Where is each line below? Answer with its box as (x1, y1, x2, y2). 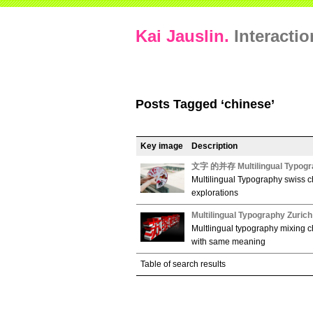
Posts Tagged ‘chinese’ (135, 97, 275, 111)
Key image (140, 140, 183, 151)
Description (191, 140, 238, 151)
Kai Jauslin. (136, 27, 230, 45)
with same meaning (191, 236, 265, 247)
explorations (191, 187, 238, 198)
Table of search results (140, 259, 226, 269)
